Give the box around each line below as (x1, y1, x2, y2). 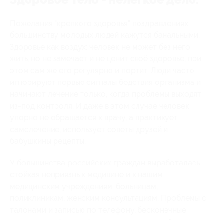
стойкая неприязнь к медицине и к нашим (10, 169, 163, 179)
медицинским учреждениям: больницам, (10, 181, 158, 191)
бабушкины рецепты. (10, 136, 86, 146)
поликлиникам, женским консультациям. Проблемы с (10, 193, 206, 203)
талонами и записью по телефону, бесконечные (10, 205, 186, 215)
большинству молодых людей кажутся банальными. (10, 30, 200, 40)
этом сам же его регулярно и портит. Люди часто (10, 65, 194, 75)
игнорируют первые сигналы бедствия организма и (10, 77, 201, 87)
